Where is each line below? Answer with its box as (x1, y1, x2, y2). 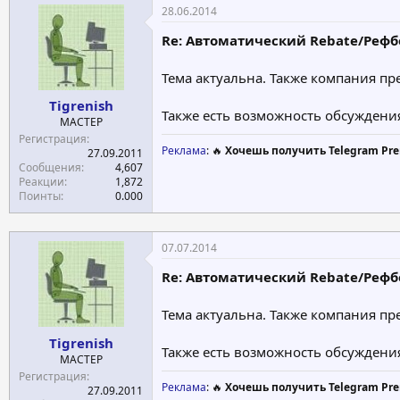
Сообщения (19, 160, 81, 175)
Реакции (19, 174, 64, 189)
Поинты (19, 188, 61, 204)
